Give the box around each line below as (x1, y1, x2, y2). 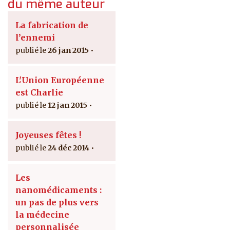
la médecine (15, 209, 69, 220)
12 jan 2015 (48, 100, 87, 110)
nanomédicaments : (15, 184, 102, 195)
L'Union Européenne (15, 74, 104, 85)
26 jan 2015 (48, 45, 89, 55)
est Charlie (15, 87, 63, 98)
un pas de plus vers (15, 197, 99, 207)
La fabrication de (15, 20, 88, 30)
